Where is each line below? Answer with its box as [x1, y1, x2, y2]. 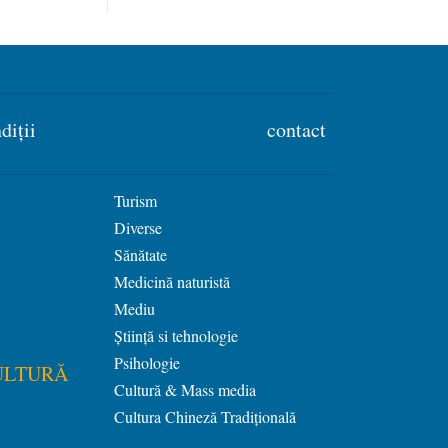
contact [267, 116, 326, 144]
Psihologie [114, 352, 180, 374]
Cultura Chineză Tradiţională [114, 406, 296, 428]
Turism [114, 190, 157, 212]
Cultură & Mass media [114, 379, 256, 401]
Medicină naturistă [114, 271, 230, 293]
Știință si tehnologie [114, 325, 238, 347]
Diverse [114, 217, 162, 239]
